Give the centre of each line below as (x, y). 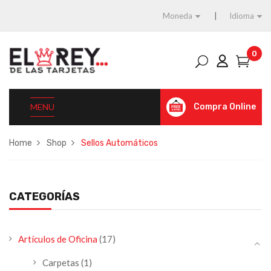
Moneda (178, 16)
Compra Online (225, 107)
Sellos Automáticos (119, 143)
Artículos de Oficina (58, 239)
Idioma (242, 16)
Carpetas (61, 263)
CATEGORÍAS (44, 197)
